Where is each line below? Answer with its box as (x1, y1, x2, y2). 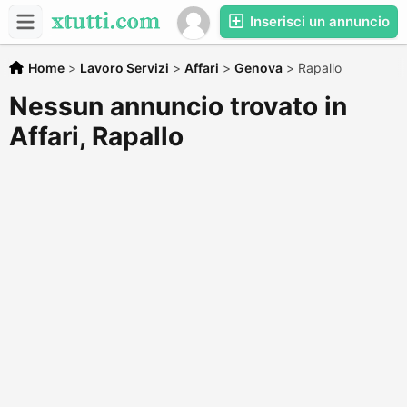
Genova (234, 60, 283, 75)
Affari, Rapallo (9, 121, 184, 152)
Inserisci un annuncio (246, 13, 390, 30)
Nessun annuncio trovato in (9, 91, 347, 122)
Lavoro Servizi (80, 60, 169, 75)
